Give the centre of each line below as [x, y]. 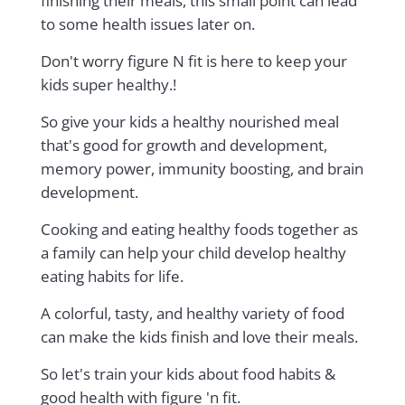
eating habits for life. [112, 276]
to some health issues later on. [147, 24]
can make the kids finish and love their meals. [199, 336]
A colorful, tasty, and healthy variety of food [192, 313]
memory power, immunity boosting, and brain [202, 168]
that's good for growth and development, [184, 145]
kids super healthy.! [108, 84]
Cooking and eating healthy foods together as [199, 229]
